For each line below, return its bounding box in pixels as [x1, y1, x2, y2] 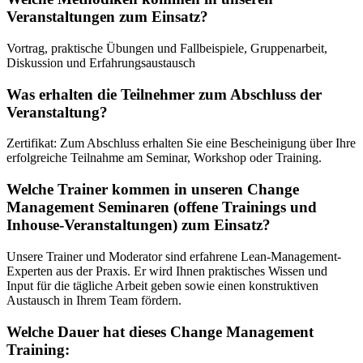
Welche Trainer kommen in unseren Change [6, 181, 299, 199]
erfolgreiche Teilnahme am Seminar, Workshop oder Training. [6, 151, 322, 165]
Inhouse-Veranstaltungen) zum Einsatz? [6, 216, 271, 234]
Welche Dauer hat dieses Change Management [6, 322, 314, 340]
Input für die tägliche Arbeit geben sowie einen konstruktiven [6, 278, 318, 293]
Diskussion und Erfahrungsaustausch [6, 55, 195, 70]
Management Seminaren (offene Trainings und [6, 199, 317, 216]
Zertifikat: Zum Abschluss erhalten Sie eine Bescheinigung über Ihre [6, 136, 356, 151]
